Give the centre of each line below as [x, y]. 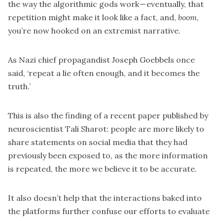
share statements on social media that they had [98, 142]
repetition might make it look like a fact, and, [93, 17]
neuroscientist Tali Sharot [57, 129]
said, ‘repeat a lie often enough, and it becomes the [104, 73]
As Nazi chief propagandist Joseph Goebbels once [101, 59]
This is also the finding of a [59, 115]
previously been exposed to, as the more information [108, 155]
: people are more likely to [155, 129]
